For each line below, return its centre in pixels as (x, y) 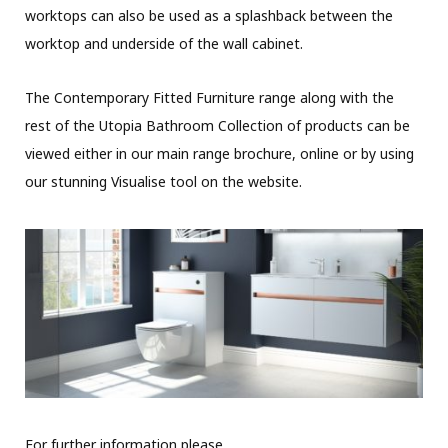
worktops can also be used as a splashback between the (209, 16)
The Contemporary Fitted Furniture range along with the (209, 98)
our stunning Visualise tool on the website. (165, 182)
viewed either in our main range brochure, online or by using (219, 154)
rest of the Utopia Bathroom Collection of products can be (217, 126)
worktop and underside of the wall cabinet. (164, 44)
